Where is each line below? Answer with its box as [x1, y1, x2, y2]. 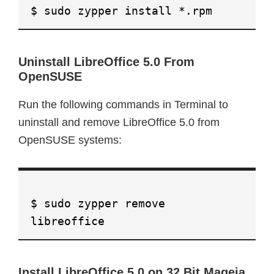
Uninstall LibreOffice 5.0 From [18, 55, 194, 68]
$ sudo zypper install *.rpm [31, 4, 212, 17]
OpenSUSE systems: [18, 134, 122, 146]
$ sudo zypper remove [31, 197, 165, 210]
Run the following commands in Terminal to [18, 98, 228, 111]
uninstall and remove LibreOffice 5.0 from [18, 116, 220, 128]
